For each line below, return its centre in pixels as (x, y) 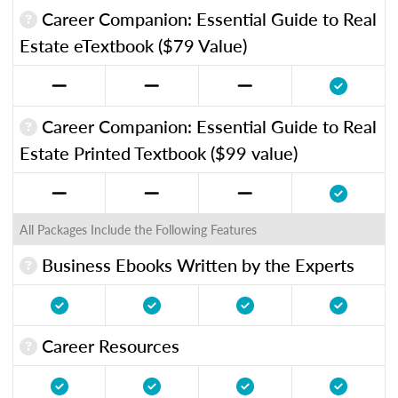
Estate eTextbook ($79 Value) (133, 45)
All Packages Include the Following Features (138, 229)
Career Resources (108, 345)
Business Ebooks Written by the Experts (196, 264)
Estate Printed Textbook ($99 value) (159, 152)
